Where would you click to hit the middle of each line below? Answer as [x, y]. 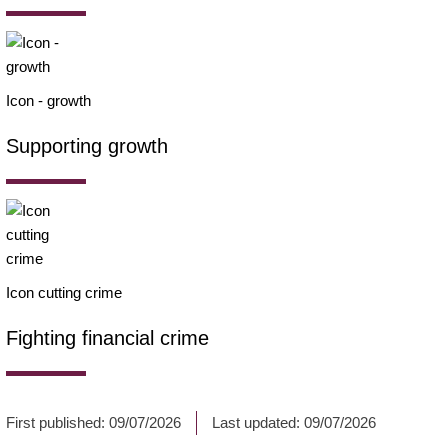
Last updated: [258, 422]
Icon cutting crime [64, 292]
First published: [57, 422]
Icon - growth [48, 100]
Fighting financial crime [107, 337]
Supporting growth [87, 145]
